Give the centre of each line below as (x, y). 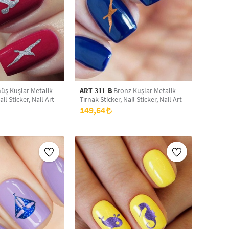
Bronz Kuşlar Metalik (144, 90)
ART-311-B (96, 90)
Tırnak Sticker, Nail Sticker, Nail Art (131, 99)
